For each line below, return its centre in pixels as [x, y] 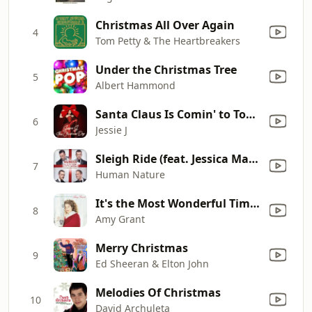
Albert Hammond [135, 85]
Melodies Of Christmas [158, 292]
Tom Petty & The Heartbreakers [168, 40]
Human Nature [130, 174]
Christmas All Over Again [165, 25]
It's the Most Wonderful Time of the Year [255, 203]
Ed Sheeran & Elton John [152, 263]
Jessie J [111, 130]
